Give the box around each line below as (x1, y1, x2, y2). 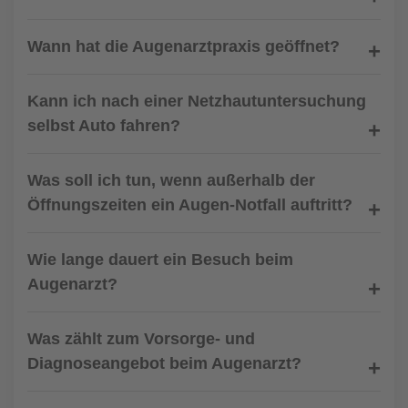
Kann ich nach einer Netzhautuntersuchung (27, 92, 366, 110)
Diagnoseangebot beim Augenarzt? (27, 354, 301, 372)
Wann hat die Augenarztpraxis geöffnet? (27, 37, 340, 56)
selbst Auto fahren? (27, 117, 180, 135)
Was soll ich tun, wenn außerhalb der (27, 171, 315, 189)
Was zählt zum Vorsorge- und (27, 330, 255, 348)
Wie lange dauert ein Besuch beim (27, 250, 293, 269)
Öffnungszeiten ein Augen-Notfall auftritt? (27, 196, 352, 214)
